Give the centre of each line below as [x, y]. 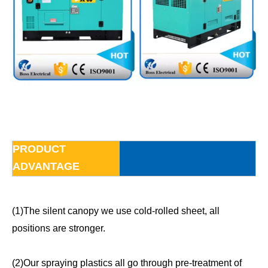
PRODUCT [39, 149]
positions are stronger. [59, 228]
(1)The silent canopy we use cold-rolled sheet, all [116, 211]
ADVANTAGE [46, 166]
